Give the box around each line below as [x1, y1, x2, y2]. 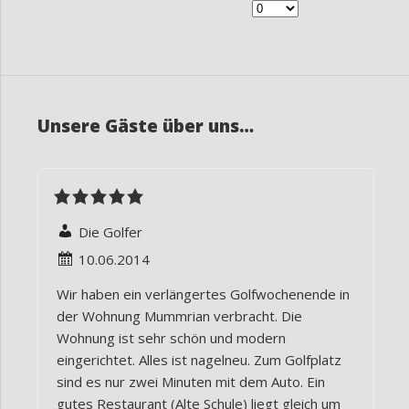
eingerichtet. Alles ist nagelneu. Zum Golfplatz [57, 351, 341, 370]
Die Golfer [79, 223, 142, 242]
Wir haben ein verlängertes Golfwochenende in [57, 285, 350, 304]
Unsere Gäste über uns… [37, 114, 254, 139]
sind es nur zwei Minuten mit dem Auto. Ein [57, 372, 325, 392]
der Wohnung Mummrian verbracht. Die [57, 307, 302, 326]
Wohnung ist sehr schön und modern [57, 329, 286, 348]
